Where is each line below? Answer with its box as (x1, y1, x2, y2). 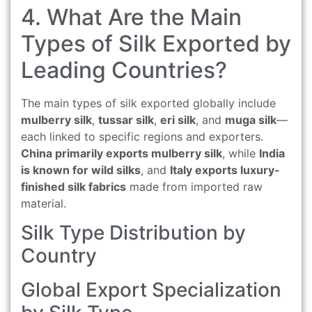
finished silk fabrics (21, 179, 126, 194)
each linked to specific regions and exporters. (21, 129, 263, 143)
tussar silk (98, 112, 154, 127)
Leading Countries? (21, 56, 227, 84)
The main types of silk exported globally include (21, 95, 276, 110)
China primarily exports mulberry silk (21, 146, 222, 160)
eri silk (160, 112, 196, 127)
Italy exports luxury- (170, 162, 280, 177)
